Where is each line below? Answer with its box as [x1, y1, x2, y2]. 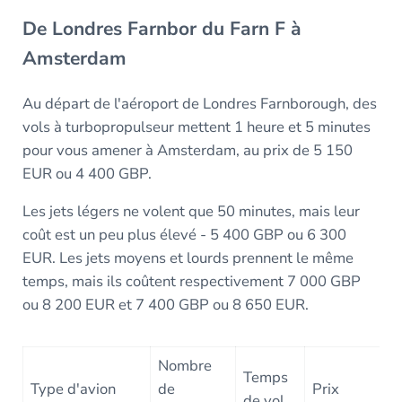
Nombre [158, 355, 213, 377]
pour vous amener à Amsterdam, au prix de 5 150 [22, 140, 353, 162]
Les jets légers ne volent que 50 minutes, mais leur [22, 201, 360, 223]
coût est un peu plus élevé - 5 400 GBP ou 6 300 [22, 224, 346, 246]
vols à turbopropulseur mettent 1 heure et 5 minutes [22, 117, 371, 138]
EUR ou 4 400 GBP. [22, 163, 152, 185]
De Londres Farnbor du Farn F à [22, 16, 301, 42]
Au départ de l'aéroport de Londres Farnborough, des [22, 93, 377, 115]
